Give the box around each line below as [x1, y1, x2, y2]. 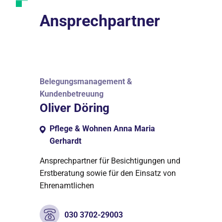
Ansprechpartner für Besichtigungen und [40, 156, 180, 166]
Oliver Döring [40, 101, 110, 115]
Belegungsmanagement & [40, 77, 132, 86]
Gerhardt [50, 136, 81, 146]
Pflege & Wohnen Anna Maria [50, 124, 155, 133]
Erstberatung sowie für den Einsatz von [40, 168, 176, 178]
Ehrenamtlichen [40, 181, 94, 190]
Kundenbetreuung [40, 89, 104, 99]
